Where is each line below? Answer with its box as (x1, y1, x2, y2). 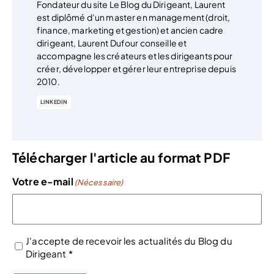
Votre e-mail (12, 174, 73, 188)
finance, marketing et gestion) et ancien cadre (37, 24, 224, 35)
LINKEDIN (40, 98, 68, 105)
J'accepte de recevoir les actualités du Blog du (26, 234, 232, 246)
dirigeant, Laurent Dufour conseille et (37, 37, 187, 48)
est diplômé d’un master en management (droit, (37, 12, 231, 23)
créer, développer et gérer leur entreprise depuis (37, 63, 236, 74)
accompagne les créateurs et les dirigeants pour (37, 50, 233, 61)
